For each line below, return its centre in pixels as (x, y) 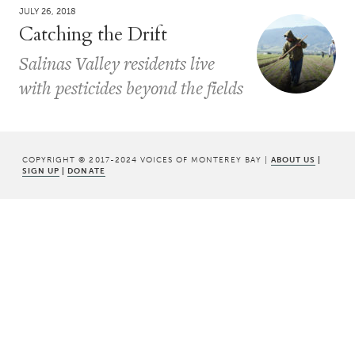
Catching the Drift (93, 34)
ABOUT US (293, 159)
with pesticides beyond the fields (131, 88)
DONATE (86, 170)
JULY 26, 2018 (48, 11)
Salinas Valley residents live (117, 63)
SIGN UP (41, 170)
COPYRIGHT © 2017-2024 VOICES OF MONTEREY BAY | (147, 159)
